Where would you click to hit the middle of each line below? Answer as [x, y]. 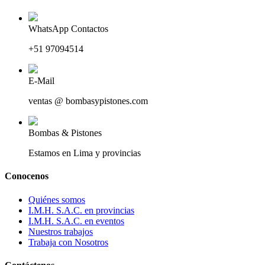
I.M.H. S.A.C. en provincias [81, 210]
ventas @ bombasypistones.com [88, 101]
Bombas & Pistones [65, 133]
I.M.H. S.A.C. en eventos [76, 221]
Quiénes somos [57, 199]
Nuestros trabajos [61, 231]
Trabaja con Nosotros [68, 242]
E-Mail [41, 81]
